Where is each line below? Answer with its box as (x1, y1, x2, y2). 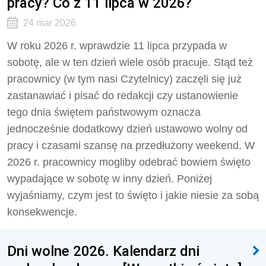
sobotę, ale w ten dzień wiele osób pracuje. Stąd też (7, 56, 253, 68)
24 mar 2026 (23, 18, 76, 28)
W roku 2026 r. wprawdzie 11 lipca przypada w (7, 40, 227, 52)
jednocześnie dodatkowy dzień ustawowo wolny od (7, 123, 248, 135)
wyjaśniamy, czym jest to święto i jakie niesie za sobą (7, 189, 259, 201)
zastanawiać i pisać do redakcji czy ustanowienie (7, 90, 238, 102)
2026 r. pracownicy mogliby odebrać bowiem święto (7, 156, 251, 168)
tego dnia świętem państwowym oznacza (7, 106, 201, 118)
